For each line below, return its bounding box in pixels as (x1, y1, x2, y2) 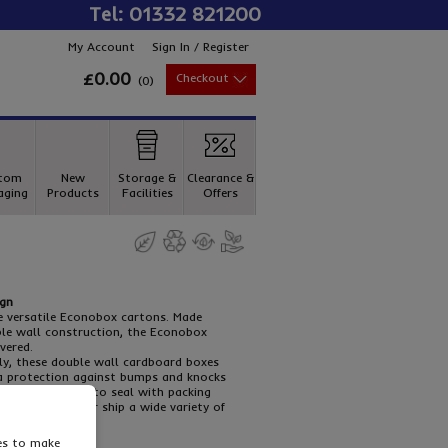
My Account (68, 39, 135, 54)
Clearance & (186, 170, 254, 185)
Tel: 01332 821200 (89, 2, 261, 26)
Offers (202, 185, 238, 200)
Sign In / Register (152, 39, 249, 54)
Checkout (176, 70, 229, 85)
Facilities (121, 185, 173, 200)
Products (47, 185, 99, 200)
